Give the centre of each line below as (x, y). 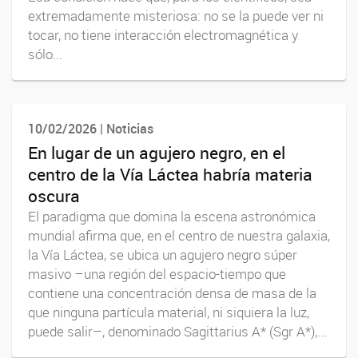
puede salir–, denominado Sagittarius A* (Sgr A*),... (177, 331)
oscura (54, 195)
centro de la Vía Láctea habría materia (170, 174)
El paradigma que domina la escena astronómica (172, 216)
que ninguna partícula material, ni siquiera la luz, (169, 312)
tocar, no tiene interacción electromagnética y (163, 36)
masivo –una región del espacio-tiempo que (157, 274)
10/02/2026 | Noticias (91, 129)
